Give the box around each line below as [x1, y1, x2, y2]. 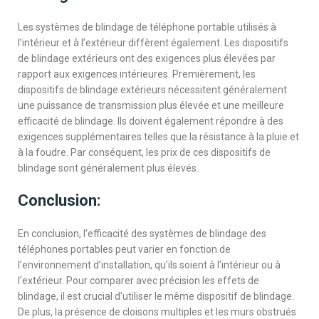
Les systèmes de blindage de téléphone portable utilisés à [18, 21, 276, 33]
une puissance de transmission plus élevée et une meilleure [18, 99, 284, 111]
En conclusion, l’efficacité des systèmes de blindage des [18, 227, 266, 239]
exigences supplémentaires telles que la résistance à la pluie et [18, 130, 299, 142]
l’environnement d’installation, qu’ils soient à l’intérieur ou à [18, 258, 281, 271]
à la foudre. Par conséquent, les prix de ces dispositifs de [18, 146, 271, 158]
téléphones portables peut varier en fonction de [18, 243, 231, 255]
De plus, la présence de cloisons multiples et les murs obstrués [18, 305, 296, 318]
